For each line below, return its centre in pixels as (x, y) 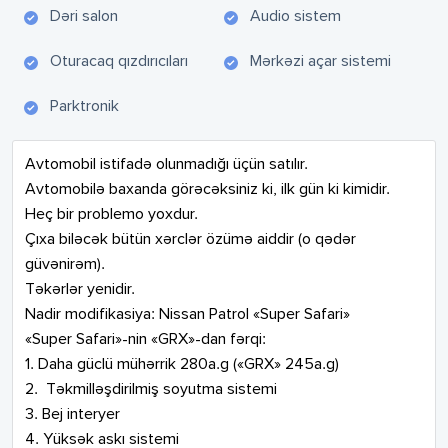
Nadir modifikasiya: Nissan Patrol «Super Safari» (187, 315)
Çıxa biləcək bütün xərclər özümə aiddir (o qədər (192, 240)
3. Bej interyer (72, 415)
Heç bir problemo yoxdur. (111, 215)
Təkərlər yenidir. (80, 290)
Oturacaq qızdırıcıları (119, 62)
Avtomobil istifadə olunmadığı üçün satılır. (166, 165)
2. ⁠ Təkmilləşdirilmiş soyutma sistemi (151, 390)
